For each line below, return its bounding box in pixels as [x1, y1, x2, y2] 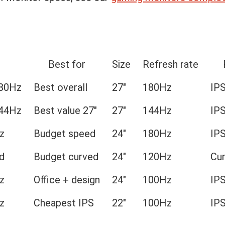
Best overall [34, 81, 87, 93]
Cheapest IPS [34, 197, 94, 209]
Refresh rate [143, 58, 198, 70]
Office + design [34, 174, 100, 186]
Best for [48, 58, 85, 70]
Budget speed [34, 128, 95, 140]
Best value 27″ [34, 104, 97, 117]
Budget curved [34, 151, 98, 163]
